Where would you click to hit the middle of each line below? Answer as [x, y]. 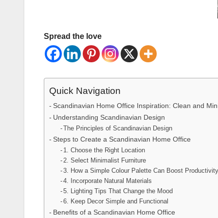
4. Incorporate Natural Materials [108, 181]
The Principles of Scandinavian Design [118, 128]
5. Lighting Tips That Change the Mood [118, 191]
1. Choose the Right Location [104, 150]
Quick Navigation [85, 91]
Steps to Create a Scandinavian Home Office [122, 139]
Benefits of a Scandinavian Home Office [114, 212]
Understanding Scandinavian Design [109, 118]
